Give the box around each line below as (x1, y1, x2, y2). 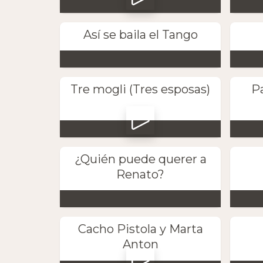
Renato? (116, 167, 165, 182)
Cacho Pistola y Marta (77, 222, 203, 237)
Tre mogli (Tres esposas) (70, 82, 211, 96)
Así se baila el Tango (83, 27, 198, 42)
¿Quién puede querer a (74, 152, 207, 167)
